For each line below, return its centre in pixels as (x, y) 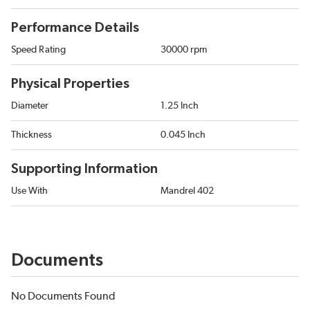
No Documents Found (63, 297)
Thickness (31, 135)
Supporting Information (84, 169)
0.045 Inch (183, 135)
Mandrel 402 (187, 191)
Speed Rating (38, 50)
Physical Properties (70, 84)
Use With (29, 191)
